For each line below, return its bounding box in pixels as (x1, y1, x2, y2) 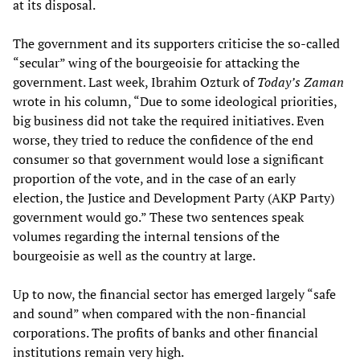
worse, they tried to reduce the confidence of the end (13, 131, 313, 149)
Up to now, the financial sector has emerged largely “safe (13, 285, 336, 304)
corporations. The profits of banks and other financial (13, 324, 318, 342)
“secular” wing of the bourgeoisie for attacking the (13, 54, 300, 72)
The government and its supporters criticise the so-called (13, 35, 340, 53)
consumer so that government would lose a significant (13, 150, 324, 169)
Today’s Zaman (257, 73, 344, 92)
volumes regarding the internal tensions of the (13, 227, 280, 246)
